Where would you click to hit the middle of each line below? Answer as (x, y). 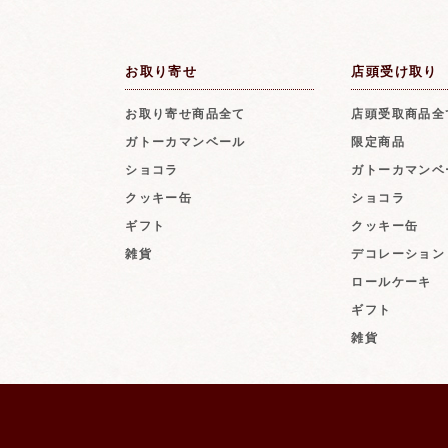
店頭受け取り (394, 71)
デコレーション (398, 253)
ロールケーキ (391, 281)
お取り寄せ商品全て (185, 113)
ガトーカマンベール (185, 141)
